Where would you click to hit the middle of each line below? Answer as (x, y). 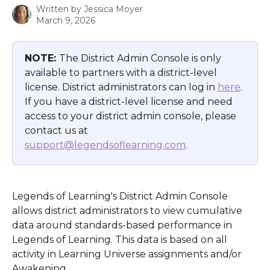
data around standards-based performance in (123, 225)
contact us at (58, 130)
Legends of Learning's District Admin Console (121, 196)
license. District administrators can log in (121, 87)
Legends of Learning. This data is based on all (121, 240)
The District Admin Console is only (141, 58)
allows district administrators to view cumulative (128, 211)
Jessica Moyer (113, 9)
